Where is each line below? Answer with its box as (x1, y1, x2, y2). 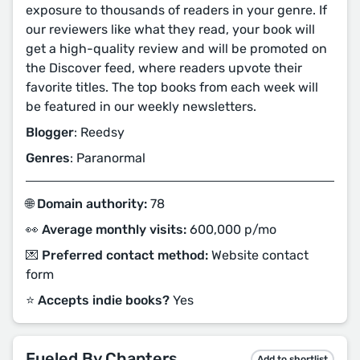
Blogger (26, 125, 74, 140)
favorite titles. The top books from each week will (26, 80, 318, 95)
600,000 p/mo (186, 222, 276, 237)
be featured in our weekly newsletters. (26, 99, 256, 114)
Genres (26, 150, 70, 166)
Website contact (208, 247, 309, 263)
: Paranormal (70, 150, 145, 166)
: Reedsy (74, 125, 125, 140)
